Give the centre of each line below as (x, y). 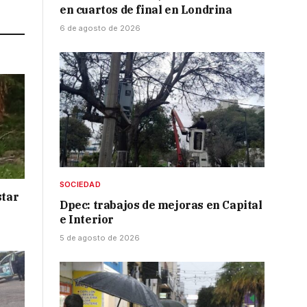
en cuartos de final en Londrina (146, 10)
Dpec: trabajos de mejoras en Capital (161, 205)
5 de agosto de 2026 (100, 238)
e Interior (87, 220)
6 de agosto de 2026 (100, 28)
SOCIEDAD (80, 185)
